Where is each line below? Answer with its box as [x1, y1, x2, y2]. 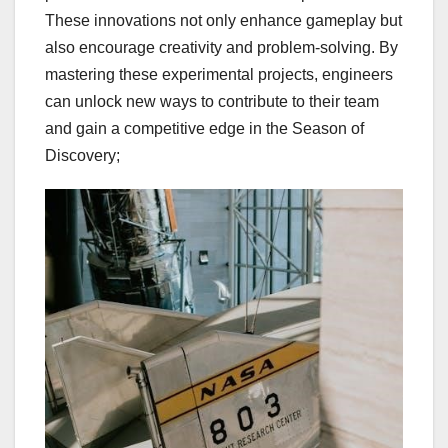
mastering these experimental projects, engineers [45, 65, 393, 83]
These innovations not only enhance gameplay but [45, 11, 402, 29]
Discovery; [45, 146, 120, 164]
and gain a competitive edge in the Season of [45, 119, 364, 137]
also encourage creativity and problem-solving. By [45, 38, 398, 56]
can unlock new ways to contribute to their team [45, 92, 379, 110]
